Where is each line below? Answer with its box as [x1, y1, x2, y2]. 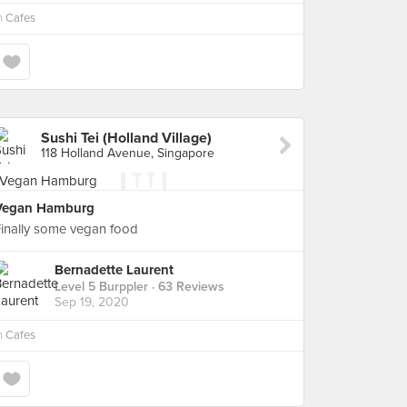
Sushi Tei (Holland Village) [41, 129, 212, 147]
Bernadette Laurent [55, 262, 174, 279]
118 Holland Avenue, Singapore [41, 145, 214, 161]
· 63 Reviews [148, 279, 224, 295]
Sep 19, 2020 [55, 294, 129, 311]
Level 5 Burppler [55, 279, 148, 295]
